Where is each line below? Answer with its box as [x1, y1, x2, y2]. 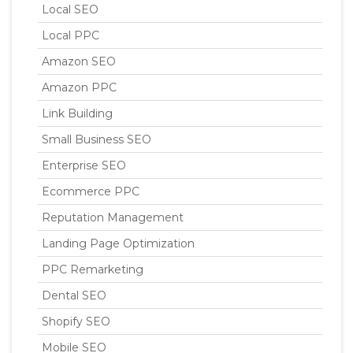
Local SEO [42, 2, 98, 17]
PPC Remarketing [42, 262, 143, 277]
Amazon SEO [42, 54, 116, 69]
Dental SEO [42, 288, 106, 303]
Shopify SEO [42, 314, 110, 329]
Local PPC [42, 28, 99, 43]
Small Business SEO [42, 132, 151, 147]
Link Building [42, 106, 113, 121]
